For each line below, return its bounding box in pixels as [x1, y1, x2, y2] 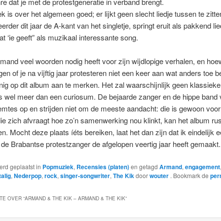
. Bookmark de [170, 171, 210, 180]
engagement [184, 162, 220, 171]
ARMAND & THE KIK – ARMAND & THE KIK [24, 195, 125, 202]
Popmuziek [42, 162, 74, 171]
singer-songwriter [60, 171, 110, 180]
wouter [149, 171, 170, 180]
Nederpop [13, 171, 41, 180]
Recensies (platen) [76, 162, 129, 171]
